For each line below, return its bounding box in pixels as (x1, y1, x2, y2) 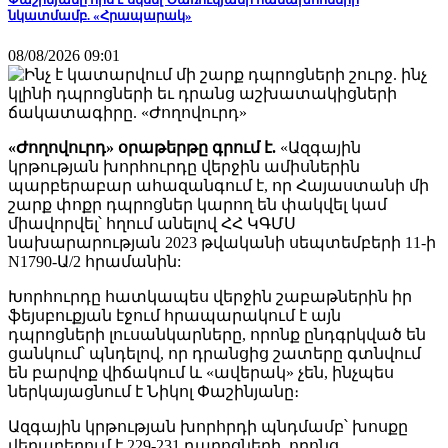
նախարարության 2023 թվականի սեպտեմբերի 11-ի (8, 233, 436, 251)
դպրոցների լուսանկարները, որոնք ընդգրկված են (8, 325, 426, 343)
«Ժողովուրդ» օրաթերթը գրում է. (8, 138, 276, 156)
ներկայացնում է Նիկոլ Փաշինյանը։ (8, 382, 299, 400)
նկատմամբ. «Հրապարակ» (8, 8, 192, 24)
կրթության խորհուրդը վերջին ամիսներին (8, 157, 360, 175)
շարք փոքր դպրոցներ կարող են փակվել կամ (8, 195, 387, 213)
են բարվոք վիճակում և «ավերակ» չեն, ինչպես (8, 363, 394, 381)
